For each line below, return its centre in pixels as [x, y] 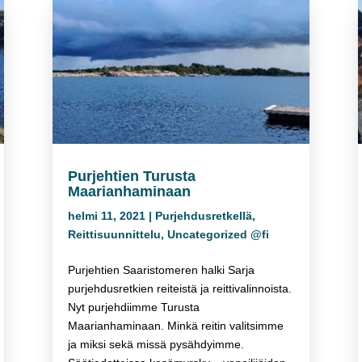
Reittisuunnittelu [114, 234]
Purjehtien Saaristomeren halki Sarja [161, 269]
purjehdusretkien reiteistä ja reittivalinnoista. [179, 288]
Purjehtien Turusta [131, 176]
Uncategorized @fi [218, 234]
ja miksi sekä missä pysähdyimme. [156, 344]
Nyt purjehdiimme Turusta [133, 307]
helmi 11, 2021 [106, 215]
